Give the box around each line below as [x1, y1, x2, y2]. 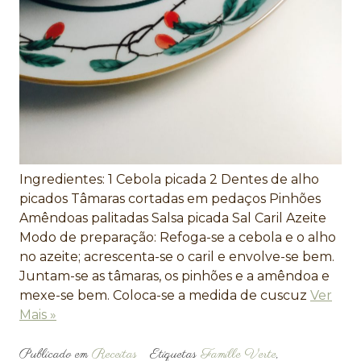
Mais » [19, 307, 56, 323]
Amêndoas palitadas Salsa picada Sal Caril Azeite [19, 210, 333, 226]
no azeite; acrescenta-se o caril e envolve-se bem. [19, 249, 334, 265]
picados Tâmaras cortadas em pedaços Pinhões [19, 191, 321, 207]
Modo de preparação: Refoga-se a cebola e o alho [19, 230, 336, 246]
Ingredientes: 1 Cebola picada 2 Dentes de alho [19, 172, 319, 188]
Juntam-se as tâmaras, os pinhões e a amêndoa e [19, 268, 330, 284]
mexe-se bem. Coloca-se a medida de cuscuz [19, 288, 310, 304]
